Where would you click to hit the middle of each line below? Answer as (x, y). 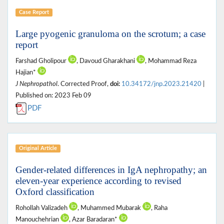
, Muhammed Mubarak (110, 208)
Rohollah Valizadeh (42, 208)
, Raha (159, 208)
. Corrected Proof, (84, 84)
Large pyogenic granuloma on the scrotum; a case (110, 33)
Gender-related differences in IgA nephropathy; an (111, 169)
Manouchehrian (38, 219)
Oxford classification (55, 191)
